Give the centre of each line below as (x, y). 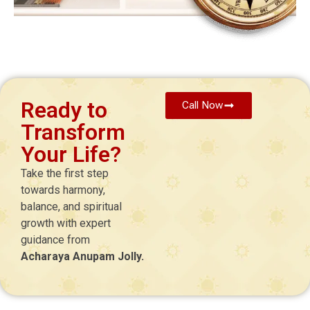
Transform (73, 132)
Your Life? (71, 154)
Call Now (203, 105)
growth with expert (66, 223)
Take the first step (65, 173)
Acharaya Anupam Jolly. (82, 256)
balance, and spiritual (71, 206)
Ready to (64, 110)
